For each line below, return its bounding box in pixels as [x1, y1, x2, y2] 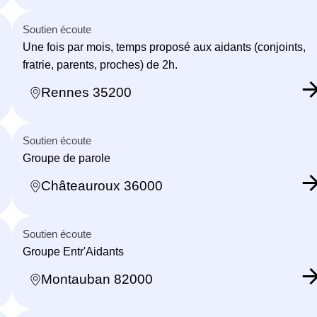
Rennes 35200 [41, 85, 132, 100]
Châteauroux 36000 [41, 178, 163, 194]
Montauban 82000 [41, 272, 153, 287]
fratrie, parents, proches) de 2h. [23, 58, 178, 71]
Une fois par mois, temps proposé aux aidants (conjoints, [23, 40, 306, 53]
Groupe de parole [23, 151, 110, 164]
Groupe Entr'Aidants [23, 245, 124, 258]
